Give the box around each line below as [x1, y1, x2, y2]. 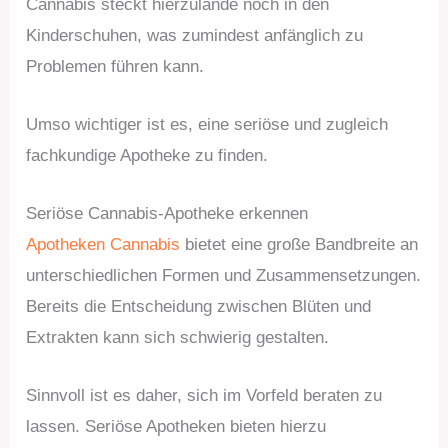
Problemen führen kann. [26, 56, 205, 76]
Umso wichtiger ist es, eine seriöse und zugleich [26, 114, 389, 134]
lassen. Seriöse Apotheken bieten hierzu [26, 417, 327, 437]
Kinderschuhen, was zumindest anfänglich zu [26, 25, 364, 45]
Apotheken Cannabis [26, 235, 181, 254]
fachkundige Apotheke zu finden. [26, 145, 269, 165]
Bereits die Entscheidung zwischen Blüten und [26, 297, 372, 316]
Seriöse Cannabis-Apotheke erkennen [26, 204, 309, 223]
